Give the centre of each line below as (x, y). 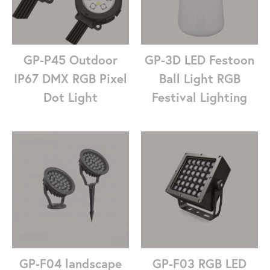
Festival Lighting (199, 97)
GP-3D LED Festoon (199, 60)
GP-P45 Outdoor (71, 60)
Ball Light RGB (199, 78)
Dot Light (71, 97)
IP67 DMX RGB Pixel (71, 78)
